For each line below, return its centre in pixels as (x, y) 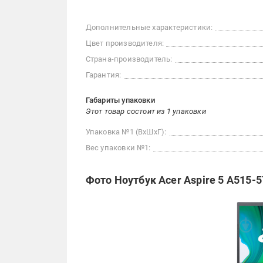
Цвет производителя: (125, 43)
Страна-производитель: (129, 59)
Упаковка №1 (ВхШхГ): (126, 132)
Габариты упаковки (120, 100)
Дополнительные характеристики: (149, 28)
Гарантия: (103, 75)
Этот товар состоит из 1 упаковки (146, 112)
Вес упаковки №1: (118, 148)
